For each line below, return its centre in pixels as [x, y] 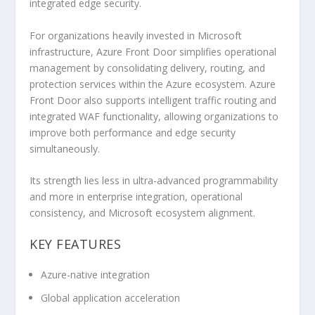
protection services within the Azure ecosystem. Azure [153, 84]
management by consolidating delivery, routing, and [148, 67]
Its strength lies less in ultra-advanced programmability [154, 180]
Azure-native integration [96, 275]
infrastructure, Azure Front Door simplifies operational [153, 51]
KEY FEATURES [76, 244]
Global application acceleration [111, 297]
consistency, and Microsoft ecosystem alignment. [143, 213]
